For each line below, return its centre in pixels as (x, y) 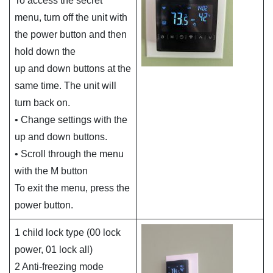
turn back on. (42, 102)
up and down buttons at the (73, 68)
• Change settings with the (71, 119)
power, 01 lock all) (54, 249)
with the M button (51, 171)
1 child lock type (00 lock (68, 232)
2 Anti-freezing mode (59, 266)
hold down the (45, 51)
